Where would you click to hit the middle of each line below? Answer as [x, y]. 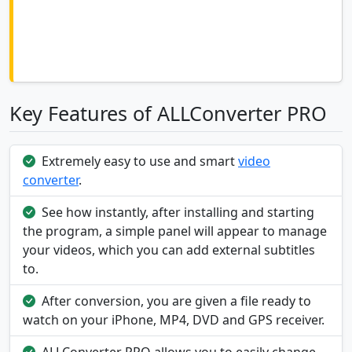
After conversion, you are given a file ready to [176, 301]
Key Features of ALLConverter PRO [168, 114]
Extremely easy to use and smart [140, 161]
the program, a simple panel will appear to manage [175, 231]
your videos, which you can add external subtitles [169, 250]
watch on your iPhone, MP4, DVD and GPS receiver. [174, 320]
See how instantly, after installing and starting [178, 213]
